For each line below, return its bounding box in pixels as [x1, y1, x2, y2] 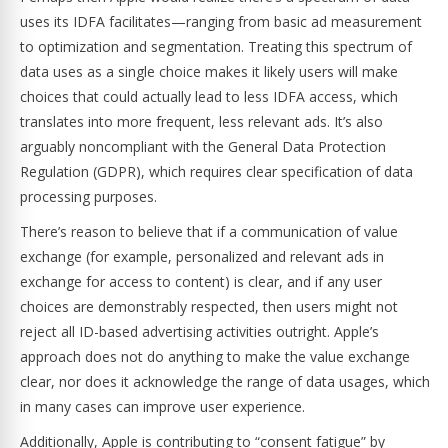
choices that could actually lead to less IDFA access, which [20, 87, 398, 106]
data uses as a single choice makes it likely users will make [20, 62, 398, 81]
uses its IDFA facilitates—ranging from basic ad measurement [20, 12, 422, 31]
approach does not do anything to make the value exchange [20, 347, 410, 366]
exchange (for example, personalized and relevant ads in [20, 247, 384, 266]
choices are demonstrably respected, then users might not [20, 297, 398, 316]
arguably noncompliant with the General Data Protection [20, 137, 386, 156]
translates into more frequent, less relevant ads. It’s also [20, 112, 383, 131]
